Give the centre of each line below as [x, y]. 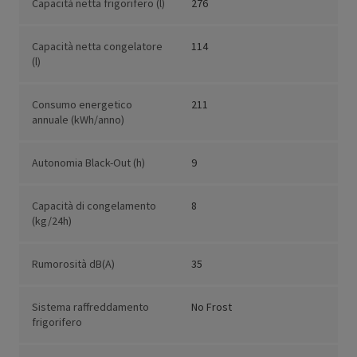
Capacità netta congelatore [97, 47]
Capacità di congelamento [94, 206]
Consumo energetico [82, 105]
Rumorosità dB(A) [73, 264]
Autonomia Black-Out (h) [88, 163]
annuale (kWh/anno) [78, 120]
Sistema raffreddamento [90, 307]
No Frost [212, 307]
